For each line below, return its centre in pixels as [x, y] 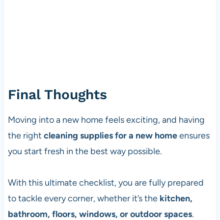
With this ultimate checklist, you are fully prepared [106, 183]
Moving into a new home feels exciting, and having [106, 120]
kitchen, [176, 199]
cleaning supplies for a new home [110, 136]
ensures [193, 136]
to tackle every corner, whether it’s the [83, 199]
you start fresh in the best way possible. [85, 151]
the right [26, 136]
